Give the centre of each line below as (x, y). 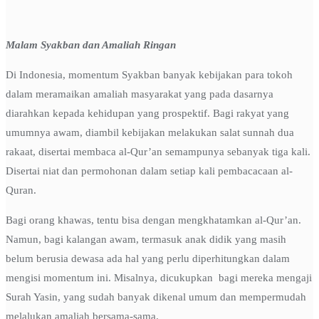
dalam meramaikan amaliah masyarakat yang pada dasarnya (140, 94)
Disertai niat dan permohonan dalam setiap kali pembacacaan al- (149, 171)
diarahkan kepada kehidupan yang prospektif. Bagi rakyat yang (147, 114)
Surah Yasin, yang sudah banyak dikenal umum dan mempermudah (156, 297)
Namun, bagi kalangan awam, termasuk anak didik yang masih (146, 240)
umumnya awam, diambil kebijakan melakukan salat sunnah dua (150, 133)
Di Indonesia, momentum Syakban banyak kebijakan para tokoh (149, 75)
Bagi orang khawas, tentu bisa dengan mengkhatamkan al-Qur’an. (153, 220)
